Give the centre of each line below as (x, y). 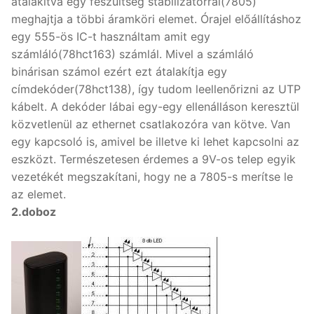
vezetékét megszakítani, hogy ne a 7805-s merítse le (152, 177)
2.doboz (34, 212)
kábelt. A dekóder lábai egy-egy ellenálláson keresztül (155, 107)
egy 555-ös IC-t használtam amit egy (111, 37)
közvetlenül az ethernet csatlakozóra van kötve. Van (151, 124)
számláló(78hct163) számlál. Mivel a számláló (132, 54)
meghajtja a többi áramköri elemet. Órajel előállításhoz (156, 19)
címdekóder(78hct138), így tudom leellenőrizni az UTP (156, 89)
